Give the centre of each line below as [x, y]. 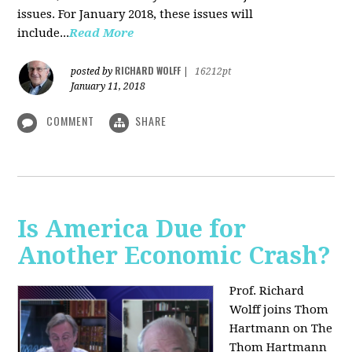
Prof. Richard [267, 290]
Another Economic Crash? [174, 255]
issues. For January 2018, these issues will [136, 15]
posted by [93, 72]
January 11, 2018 [108, 87]
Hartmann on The [281, 328]
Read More [102, 33]
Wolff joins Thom [279, 309]
